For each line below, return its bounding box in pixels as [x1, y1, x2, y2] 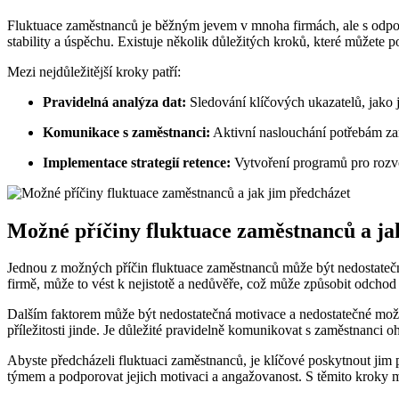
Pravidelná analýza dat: [43, 94, 186, 110]
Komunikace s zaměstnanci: [43, 124, 210, 140]
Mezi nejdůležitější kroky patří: [7, 63, 181, 79]
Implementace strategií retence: [43, 154, 231, 170]
